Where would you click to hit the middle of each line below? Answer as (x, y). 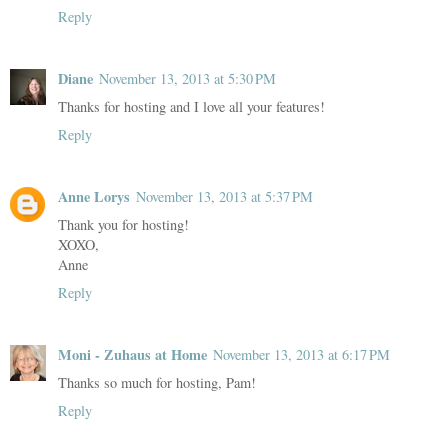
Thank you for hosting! (123, 224)
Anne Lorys (94, 196)
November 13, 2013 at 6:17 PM (301, 354)
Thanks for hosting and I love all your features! (191, 106)
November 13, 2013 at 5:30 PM (187, 78)
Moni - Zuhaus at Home (132, 354)
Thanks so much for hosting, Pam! (157, 382)
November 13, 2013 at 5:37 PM (224, 196)
